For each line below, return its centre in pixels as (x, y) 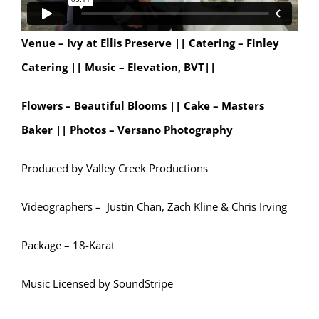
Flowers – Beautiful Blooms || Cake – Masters (143, 106)
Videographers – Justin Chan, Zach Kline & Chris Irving (154, 207)
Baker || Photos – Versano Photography (127, 130)
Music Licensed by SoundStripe (97, 284)
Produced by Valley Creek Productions (115, 168)
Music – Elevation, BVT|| (150, 67)
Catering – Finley (234, 43)
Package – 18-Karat (68, 245)
